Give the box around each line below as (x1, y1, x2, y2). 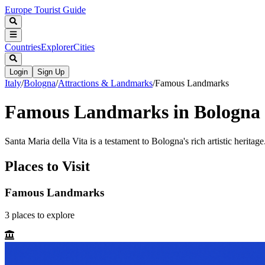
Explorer (41, 41, 73, 52)
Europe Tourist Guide (5, 5, 86, 15)
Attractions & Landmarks (58, 77, 153, 88)
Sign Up (37, 67, 64, 76)
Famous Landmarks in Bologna (5, 101, 260, 123)
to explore (35, 210, 75, 221)
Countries (5, 41, 41, 52)
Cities (73, 41, 95, 52)
